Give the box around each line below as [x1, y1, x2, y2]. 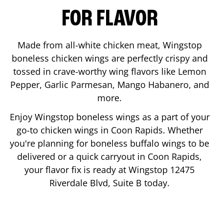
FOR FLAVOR [61, 7, 158, 31]
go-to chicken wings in [16, 124, 111, 136]
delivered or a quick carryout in [17, 150, 148, 162]
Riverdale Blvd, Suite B [49, 176, 142, 189]
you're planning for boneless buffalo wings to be [10, 137, 209, 149]
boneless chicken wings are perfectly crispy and [11, 52, 208, 64]
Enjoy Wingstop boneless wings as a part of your [9, 110, 210, 123]
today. [142, 176, 170, 189]
